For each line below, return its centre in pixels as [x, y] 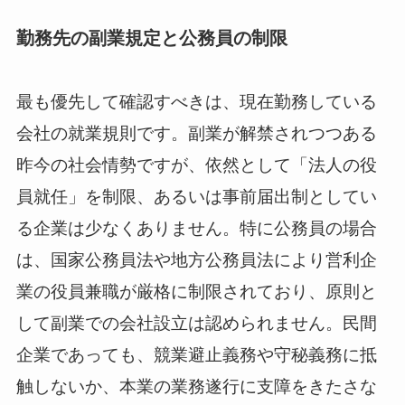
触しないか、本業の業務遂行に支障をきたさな [196, 387]
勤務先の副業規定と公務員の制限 [151, 38]
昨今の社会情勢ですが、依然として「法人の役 [196, 165]
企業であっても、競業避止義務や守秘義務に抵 [196, 355]
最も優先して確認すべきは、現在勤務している [196, 102]
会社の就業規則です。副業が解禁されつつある [196, 134]
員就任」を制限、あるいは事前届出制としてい [196, 197]
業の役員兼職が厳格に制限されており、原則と [196, 292]
